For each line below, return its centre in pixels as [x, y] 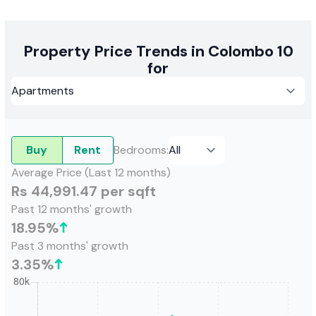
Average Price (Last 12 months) [91, 172]
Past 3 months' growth [70, 245]
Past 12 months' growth [72, 209]
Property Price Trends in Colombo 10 [158, 51]
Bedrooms [140, 150]
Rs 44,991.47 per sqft [84, 191]
